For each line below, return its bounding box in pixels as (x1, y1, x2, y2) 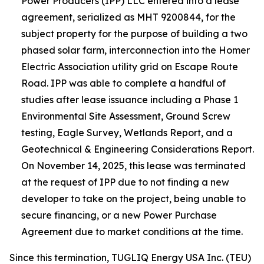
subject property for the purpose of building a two (21, 28, 247, 39)
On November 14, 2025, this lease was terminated (21, 160, 246, 171)
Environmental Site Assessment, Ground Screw (21, 110, 230, 122)
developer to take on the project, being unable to (21, 193, 246, 204)
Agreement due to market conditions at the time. (21, 226, 243, 237)
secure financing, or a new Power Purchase (21, 209, 217, 221)
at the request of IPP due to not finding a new (21, 176, 229, 188)
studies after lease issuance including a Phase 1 (21, 94, 238, 105)
